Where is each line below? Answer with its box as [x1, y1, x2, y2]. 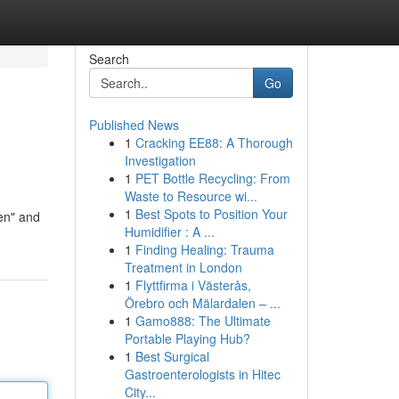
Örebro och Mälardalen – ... [124, 294, 281, 312]
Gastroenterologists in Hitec [124, 365, 281, 383]
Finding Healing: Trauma [134, 240, 274, 258]
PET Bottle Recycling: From [134, 169, 290, 187]
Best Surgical [134, 347, 209, 365]
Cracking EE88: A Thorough [134, 134, 293, 151]
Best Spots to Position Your [134, 205, 288, 223]
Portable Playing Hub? [124, 330, 250, 347]
